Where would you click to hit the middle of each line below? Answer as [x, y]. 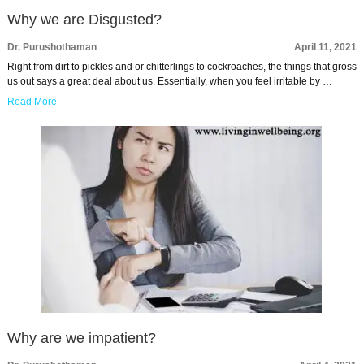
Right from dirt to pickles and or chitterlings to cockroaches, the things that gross [182, 67]
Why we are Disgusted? [84, 20]
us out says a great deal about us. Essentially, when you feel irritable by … [169, 82]
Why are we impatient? [81, 338]
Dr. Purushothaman [52, 48]
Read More [32, 102]
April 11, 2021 [326, 48]
